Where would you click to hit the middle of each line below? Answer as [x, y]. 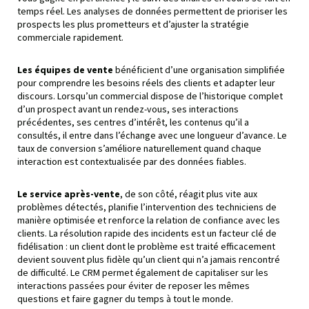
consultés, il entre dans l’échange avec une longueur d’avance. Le [152, 135]
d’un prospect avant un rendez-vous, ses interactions [128, 109]
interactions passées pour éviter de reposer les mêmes [133, 285]
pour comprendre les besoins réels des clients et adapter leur [146, 82]
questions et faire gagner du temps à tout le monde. [125, 298]
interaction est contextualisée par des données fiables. [132, 161]
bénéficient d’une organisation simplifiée [199, 69]
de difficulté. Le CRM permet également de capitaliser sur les [143, 272]
